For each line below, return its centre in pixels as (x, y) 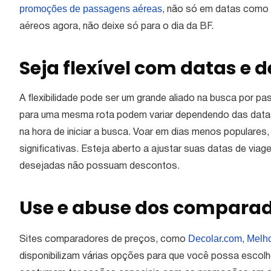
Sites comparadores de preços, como (104, 240)
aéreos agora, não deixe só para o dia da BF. (118, 27)
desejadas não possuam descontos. (100, 167)
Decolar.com (215, 239)
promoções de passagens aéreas (91, 9)
